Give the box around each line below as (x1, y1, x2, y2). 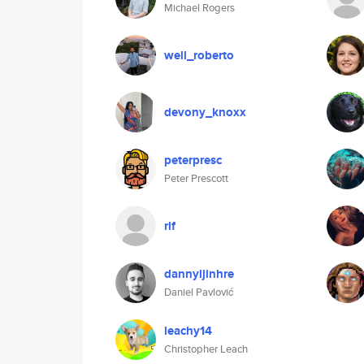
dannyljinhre (164, 265, 234, 283)
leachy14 (164, 322, 212, 340)
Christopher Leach (164, 341, 248, 357)
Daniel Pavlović (164, 284, 234, 300)
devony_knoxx (164, 103, 246, 121)
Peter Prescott (164, 171, 228, 186)
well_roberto (164, 46, 234, 64)
